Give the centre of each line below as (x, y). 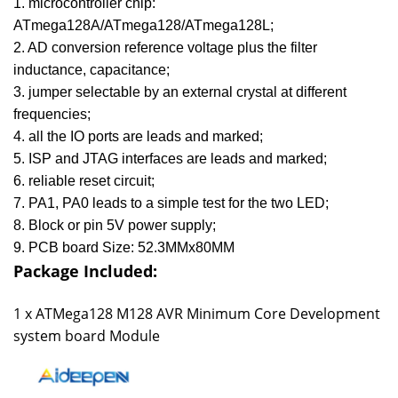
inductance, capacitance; (92, 70)
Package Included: (85, 271)
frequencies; (52, 115)
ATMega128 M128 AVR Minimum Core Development (208, 314)
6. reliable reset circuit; (84, 181)
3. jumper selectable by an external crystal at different (180, 92)
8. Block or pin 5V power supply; (115, 226)
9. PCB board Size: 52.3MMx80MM (124, 248)
